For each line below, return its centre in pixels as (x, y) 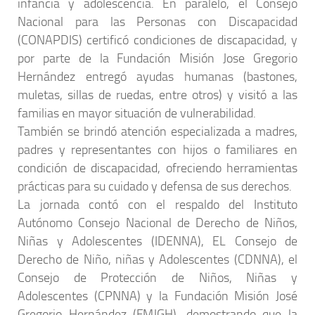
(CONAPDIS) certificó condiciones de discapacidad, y (157, 40)
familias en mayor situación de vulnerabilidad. (137, 113)
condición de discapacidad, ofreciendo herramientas (157, 168)
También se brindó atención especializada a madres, (157, 131)
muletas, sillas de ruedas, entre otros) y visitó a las (157, 95)
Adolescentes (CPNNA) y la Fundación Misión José (157, 296)
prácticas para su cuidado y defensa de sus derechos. (155, 186)
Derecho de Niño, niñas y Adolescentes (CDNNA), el (157, 259)
